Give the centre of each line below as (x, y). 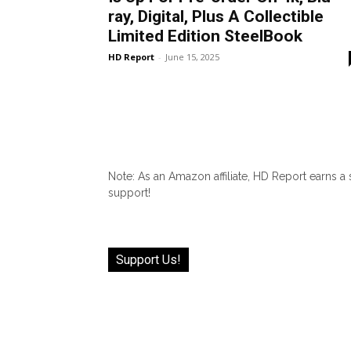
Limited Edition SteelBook (205, 36)
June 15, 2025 (192, 56)
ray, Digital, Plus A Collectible (216, 16)
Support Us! (148, 259)
